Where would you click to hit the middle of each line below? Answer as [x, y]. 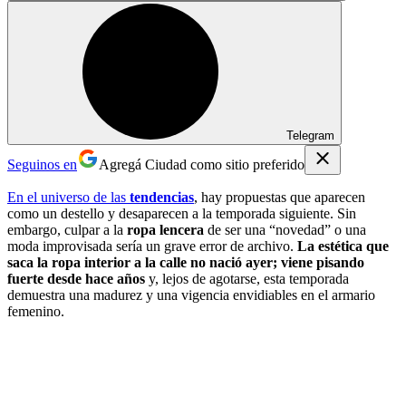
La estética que [343, 246]
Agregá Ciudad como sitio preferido [202, 164]
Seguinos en [42, 164]
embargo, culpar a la [67, 229]
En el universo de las [68, 197]
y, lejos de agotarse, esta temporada [247, 278]
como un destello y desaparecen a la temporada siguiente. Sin [182, 213]
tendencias [162, 197]
